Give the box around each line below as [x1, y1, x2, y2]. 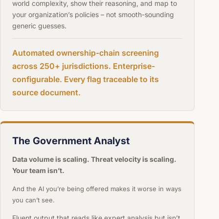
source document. [12, 87, 81, 97]
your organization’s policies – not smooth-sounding [12, 10, 174, 19]
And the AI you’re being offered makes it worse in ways [12, 185, 181, 193]
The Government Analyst [12, 135, 130, 147]
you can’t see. [12, 196, 55, 204]
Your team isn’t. [12, 166, 65, 175]
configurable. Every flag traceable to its [12, 74, 159, 84]
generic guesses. [12, 21, 66, 30]
